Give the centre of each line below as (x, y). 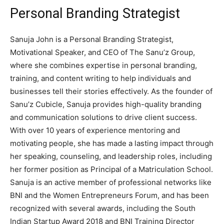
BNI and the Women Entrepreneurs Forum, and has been (109, 195)
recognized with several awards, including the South (103, 208)
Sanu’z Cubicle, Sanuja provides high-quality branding (106, 104)
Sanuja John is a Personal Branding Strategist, (92, 39)
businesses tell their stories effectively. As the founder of (111, 91)
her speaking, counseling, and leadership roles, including (111, 156)
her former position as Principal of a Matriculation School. (111, 169)
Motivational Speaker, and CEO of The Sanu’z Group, (102, 52)
